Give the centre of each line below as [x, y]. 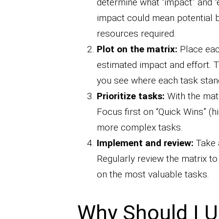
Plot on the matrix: [137, 49]
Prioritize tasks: [131, 96]
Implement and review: [145, 143]
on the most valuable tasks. [153, 175]
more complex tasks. [140, 128]
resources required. [136, 34]
